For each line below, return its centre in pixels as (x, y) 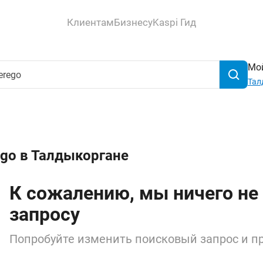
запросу (45, 214)
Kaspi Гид (174, 22)
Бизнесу (133, 22)
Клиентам (90, 22)
